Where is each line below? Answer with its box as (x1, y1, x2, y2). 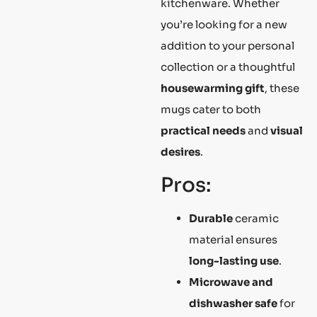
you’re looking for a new (161, 18, 287, 32)
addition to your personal (161, 39, 294, 53)
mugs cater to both (161, 103, 261, 117)
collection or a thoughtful (161, 60, 295, 74)
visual (270, 124, 303, 138)
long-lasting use (189, 253, 279, 267)
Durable (189, 211, 233, 225)
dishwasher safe (189, 296, 277, 310)
